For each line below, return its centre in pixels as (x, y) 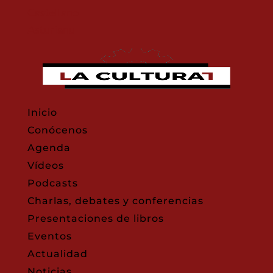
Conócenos (57, 130)
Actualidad (57, 254)
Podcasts (52, 183)
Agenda (49, 148)
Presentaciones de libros (95, 218)
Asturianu (51, 29)
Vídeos (45, 165)
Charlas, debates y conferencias (115, 201)
